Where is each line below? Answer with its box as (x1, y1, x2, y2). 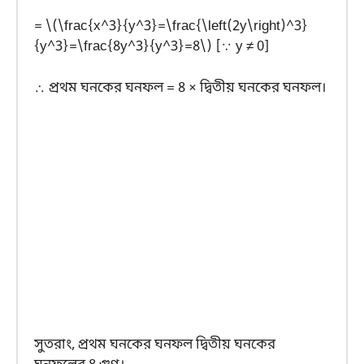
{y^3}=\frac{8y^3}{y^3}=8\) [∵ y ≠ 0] (34, 37, 270, 57)
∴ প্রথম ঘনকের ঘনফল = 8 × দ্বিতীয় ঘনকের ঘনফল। (34, 78, 326, 97)
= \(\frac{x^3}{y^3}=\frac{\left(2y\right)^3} (34, 17, 308, 37)
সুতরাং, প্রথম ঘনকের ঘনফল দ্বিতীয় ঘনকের (34, 336, 275, 355)
